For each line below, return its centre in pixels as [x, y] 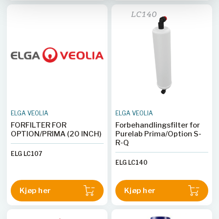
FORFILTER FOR [39, 125]
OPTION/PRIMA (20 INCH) [56, 134]
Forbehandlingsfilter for [158, 125]
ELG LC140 [131, 163]
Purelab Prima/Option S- [158, 134]
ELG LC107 [26, 154]
